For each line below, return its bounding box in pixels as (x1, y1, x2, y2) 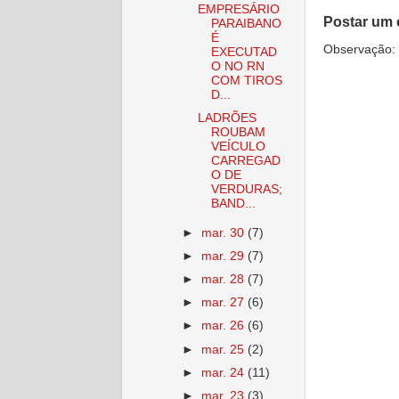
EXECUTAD (210, 45, 277, 59)
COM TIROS (210, 73, 282, 87)
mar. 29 (201, 249, 248, 263)
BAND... (210, 197, 256, 210)
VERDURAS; (210, 183, 282, 196)
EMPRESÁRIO (197, 2, 280, 16)
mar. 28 (201, 273, 248, 287)
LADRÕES (197, 111, 256, 125)
